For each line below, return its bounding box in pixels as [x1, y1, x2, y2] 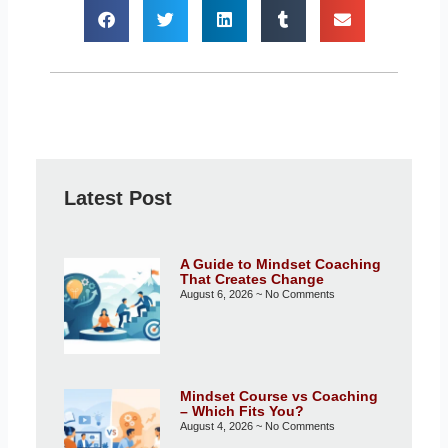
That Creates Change [179, 271, 324, 288]
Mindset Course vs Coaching [179, 387, 378, 404]
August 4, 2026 [179, 419, 256, 432]
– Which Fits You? [179, 402, 304, 419]
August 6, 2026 [179, 288, 256, 301]
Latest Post [63, 187, 172, 210]
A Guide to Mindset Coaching [179, 256, 381, 273]
